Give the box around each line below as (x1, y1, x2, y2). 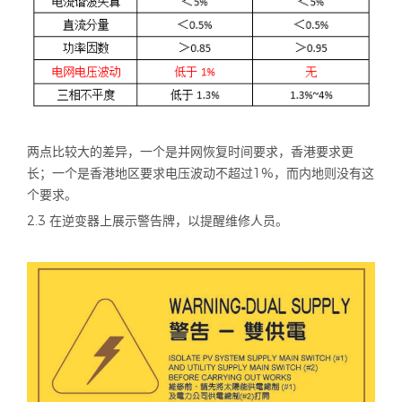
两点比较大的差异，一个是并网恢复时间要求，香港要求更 (27, 144, 354, 161)
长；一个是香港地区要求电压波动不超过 (27, 165, 253, 182)
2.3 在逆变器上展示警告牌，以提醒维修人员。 (27, 213, 288, 230)
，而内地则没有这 (274, 165, 374, 182)
